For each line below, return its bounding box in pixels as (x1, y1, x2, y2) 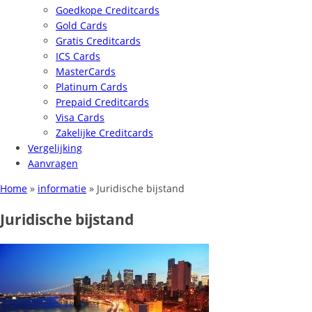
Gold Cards (56, 19, 107, 32)
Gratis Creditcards (56, 34, 141, 47)
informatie (38, 182, 86, 195)
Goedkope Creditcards (56, 3, 159, 17)
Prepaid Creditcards (56, 95, 149, 109)
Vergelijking (28, 141, 82, 155)
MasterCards (56, 65, 116, 78)
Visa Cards (56, 111, 104, 124)
